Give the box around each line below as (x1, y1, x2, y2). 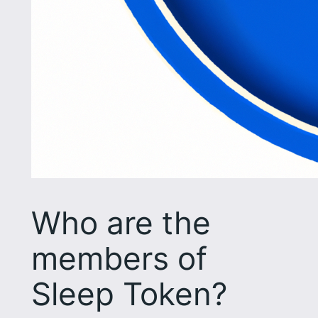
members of (31, 238, 207, 278)
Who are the (31, 203, 211, 242)
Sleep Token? (31, 274, 227, 313)
